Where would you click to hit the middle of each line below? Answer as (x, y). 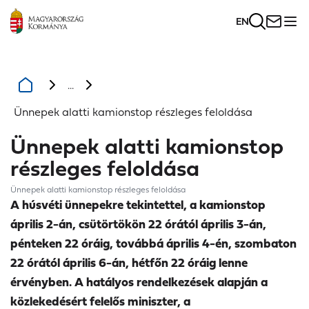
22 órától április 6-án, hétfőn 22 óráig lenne (129, 263)
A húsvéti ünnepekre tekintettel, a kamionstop (138, 205)
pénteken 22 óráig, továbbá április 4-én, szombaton (153, 243)
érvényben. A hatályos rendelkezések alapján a (139, 282)
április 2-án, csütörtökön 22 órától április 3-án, (138, 224)
